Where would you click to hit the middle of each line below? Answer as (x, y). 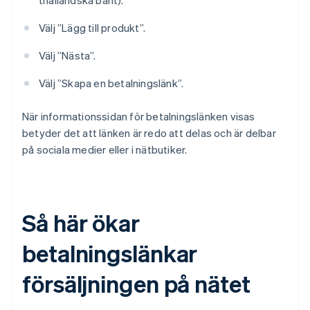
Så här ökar (81, 223)
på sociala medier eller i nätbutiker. (105, 150)
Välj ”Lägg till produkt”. (92, 28)
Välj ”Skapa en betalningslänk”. (111, 83)
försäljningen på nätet (136, 284)
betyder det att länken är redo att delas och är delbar (149, 133)
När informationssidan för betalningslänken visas (139, 117)
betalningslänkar (110, 253)
